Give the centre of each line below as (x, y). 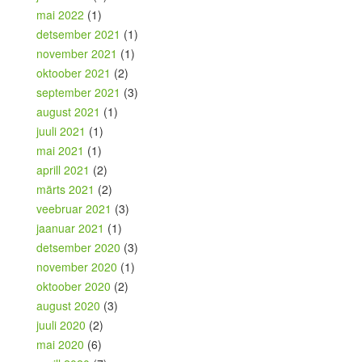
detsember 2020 (78, 248)
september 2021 (78, 93)
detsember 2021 (78, 34)
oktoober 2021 (74, 73)
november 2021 (77, 54)
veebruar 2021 (74, 209)
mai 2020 (60, 345)
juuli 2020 (61, 325)
